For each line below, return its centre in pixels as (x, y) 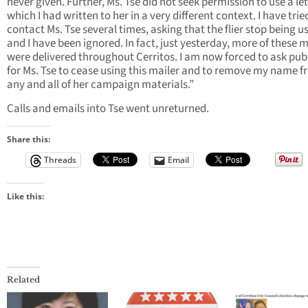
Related (23, 280)
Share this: (29, 140)
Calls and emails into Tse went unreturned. (108, 109)
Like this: (25, 197)
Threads (60, 160)
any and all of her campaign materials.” (100, 85)
